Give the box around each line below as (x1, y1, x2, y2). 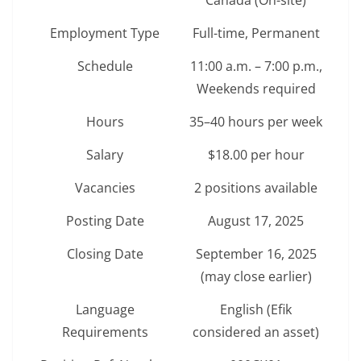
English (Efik (220, 301, 292, 319)
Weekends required (196, 80, 316, 98)
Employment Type (50, 24, 160, 43)
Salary (86, 146, 123, 164)
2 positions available (194, 179, 317, 197)
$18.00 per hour (207, 146, 305, 164)
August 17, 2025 (208, 212, 304, 230)
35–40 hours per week (189, 113, 322, 131)
